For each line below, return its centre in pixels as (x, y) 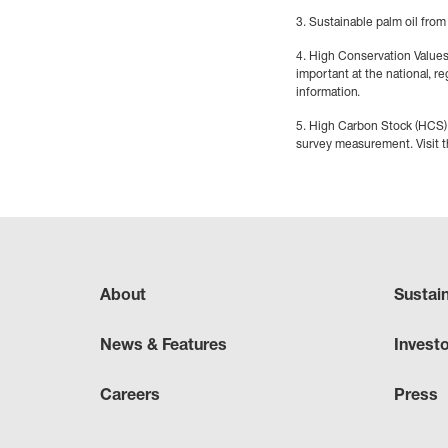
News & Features (163, 344)
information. (328, 91)
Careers (130, 394)
